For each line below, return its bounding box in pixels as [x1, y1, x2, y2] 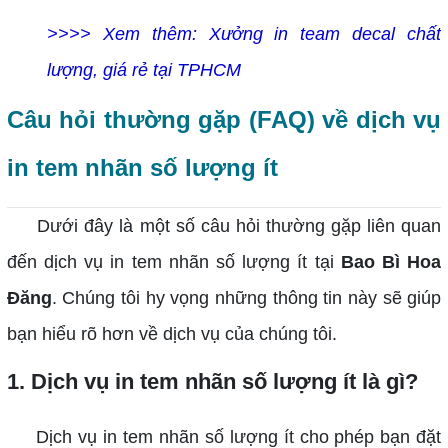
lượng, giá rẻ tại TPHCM [46, 59, 241, 80]
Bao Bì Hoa [340, 251, 442, 272]
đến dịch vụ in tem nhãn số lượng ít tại [6, 251, 341, 272]
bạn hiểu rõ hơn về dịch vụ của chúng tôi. [6, 323, 337, 344]
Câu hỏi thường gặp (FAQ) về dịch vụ [6, 105, 442, 133]
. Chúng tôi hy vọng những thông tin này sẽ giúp [51, 287, 442, 308]
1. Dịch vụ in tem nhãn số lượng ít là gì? [6, 368, 418, 394]
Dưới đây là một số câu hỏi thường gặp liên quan [6, 215, 442, 236]
